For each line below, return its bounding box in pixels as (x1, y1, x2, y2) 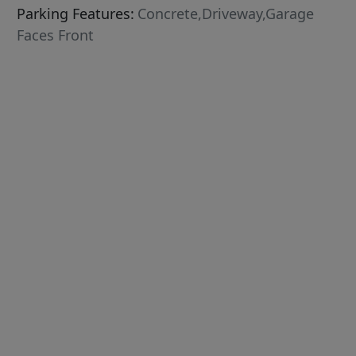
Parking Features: (17, 4, 135, 24)
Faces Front (17, 25, 95, 45)
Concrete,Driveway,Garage (137, 4, 315, 24)
